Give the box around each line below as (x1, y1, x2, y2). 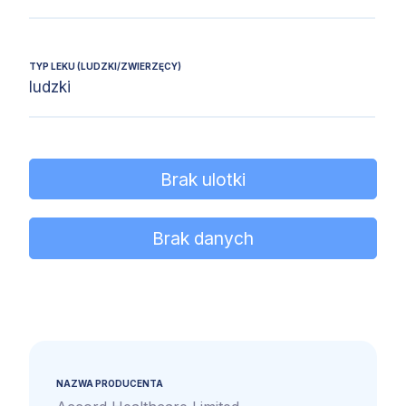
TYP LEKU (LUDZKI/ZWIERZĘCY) (29, 61, 181, 72)
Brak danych (152, 227, 254, 250)
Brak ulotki (160, 168, 246, 190)
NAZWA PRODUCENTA (56, 377, 163, 389)
